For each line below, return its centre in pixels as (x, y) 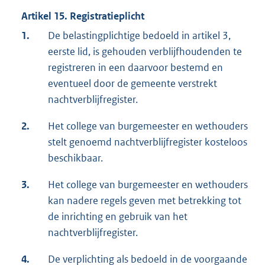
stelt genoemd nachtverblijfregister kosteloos (148, 142)
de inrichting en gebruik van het (118, 217)
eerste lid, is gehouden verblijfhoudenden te (145, 52)
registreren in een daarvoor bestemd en (135, 68)
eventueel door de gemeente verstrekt (132, 84)
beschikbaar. (75, 158)
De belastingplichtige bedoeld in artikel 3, (139, 36)
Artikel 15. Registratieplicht (83, 16)
